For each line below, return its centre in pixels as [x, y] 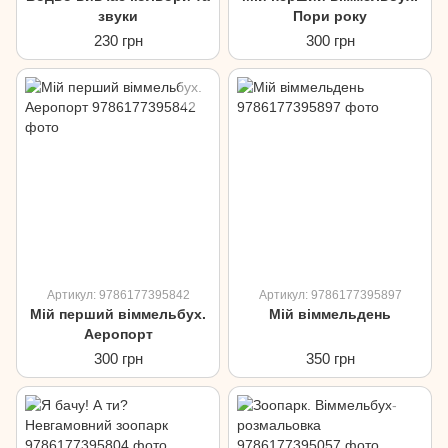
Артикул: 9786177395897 [330, 295]
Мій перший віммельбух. [118, 314]
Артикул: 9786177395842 [118, 295]
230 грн [118, 40]
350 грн [330, 358]
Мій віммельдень [330, 314]
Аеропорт [118, 334]
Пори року [330, 16]
